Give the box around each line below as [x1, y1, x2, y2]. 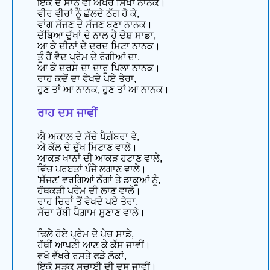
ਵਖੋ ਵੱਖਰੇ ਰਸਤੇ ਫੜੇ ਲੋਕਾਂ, [37, 250, 127, 261]
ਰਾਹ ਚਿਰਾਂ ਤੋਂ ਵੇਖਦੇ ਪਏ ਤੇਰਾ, [37, 196, 138, 207]
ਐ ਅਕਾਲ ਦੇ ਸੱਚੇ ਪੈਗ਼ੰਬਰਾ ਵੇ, [37, 131, 139, 142]
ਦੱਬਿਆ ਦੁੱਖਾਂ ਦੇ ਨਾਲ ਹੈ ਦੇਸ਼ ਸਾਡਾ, [37, 30, 156, 41]
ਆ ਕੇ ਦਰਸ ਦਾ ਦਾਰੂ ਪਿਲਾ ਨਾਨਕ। [37, 63, 160, 74]
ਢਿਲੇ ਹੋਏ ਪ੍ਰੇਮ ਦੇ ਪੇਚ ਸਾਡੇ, [37, 228, 134, 239]
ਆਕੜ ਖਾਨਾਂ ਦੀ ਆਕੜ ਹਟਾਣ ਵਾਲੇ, [37, 152, 162, 163]
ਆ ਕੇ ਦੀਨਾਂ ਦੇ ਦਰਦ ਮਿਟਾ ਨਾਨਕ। [37, 41, 160, 52]
